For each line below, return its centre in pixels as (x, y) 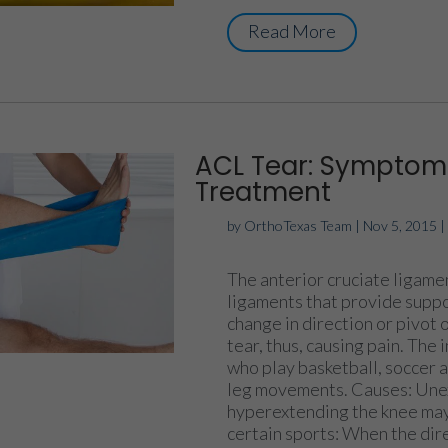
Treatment (263, 191)
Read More (292, 30)
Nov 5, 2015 (400, 225)
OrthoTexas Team (298, 225)
